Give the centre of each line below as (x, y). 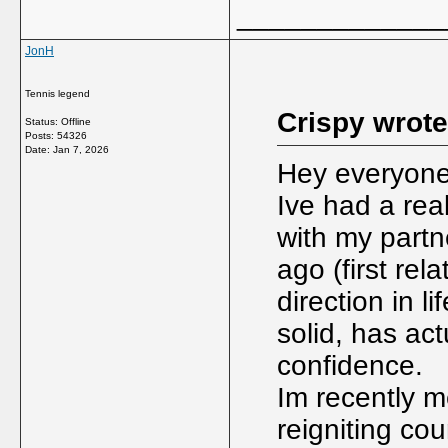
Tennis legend (57, 93)
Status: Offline (58, 121)
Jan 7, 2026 (81, 149)
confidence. (350, 365)
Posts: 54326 (56, 135)
